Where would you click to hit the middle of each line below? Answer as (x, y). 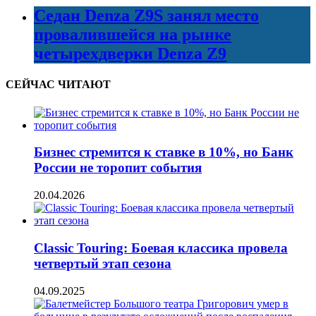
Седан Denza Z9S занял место (146, 16)
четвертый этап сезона (103, 263)
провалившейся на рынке (133, 35)
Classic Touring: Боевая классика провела (161, 248)
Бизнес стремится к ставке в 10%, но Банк (164, 152)
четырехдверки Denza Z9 (130, 54)
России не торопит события (118, 168)
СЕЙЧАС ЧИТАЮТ (58, 85)
